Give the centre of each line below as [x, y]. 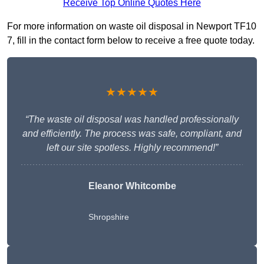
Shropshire [108, 217]
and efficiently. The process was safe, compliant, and [132, 134]
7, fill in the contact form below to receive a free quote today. [131, 41]
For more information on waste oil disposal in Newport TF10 [132, 27]
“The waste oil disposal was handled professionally [132, 120]
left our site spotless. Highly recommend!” [132, 148]
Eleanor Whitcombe [132, 186]
